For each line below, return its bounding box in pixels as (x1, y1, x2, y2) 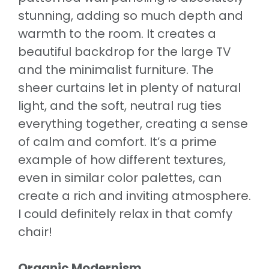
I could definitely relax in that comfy (18, 205, 232, 222)
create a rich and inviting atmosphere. (18, 187, 251, 204)
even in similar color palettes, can (18, 169, 222, 186)
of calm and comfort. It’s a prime (18, 133, 217, 150)
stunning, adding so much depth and (18, 7, 243, 24)
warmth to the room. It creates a (18, 25, 216, 42)
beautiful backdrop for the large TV (18, 43, 231, 60)
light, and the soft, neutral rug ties (18, 97, 222, 114)
